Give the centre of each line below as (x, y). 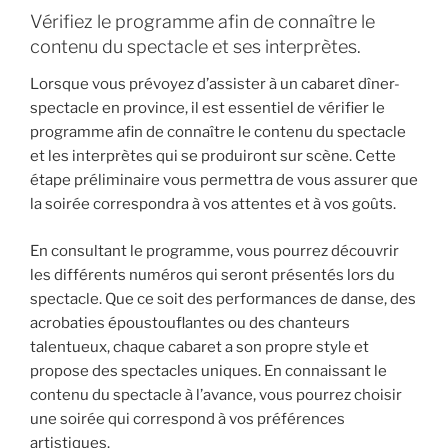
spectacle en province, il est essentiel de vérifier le (207, 108)
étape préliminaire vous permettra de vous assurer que (224, 180)
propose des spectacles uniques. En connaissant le (208, 370)
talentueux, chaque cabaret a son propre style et (199, 346)
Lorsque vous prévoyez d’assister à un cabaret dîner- (215, 84)
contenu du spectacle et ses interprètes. (195, 46)
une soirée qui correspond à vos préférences (187, 418)
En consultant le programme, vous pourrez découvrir (214, 250)
